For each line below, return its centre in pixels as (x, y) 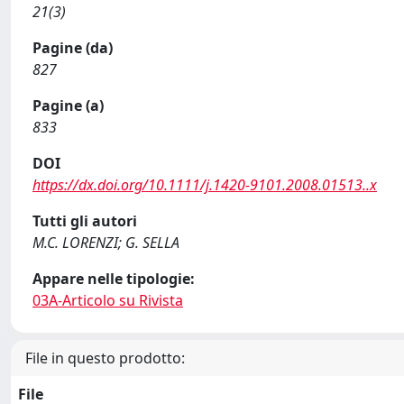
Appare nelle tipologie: (114, 279)
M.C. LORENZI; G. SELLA (106, 243)
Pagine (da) (73, 48)
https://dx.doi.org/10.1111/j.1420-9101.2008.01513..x (205, 185)
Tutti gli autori (85, 221)
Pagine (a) (68, 106)
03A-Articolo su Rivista (108, 300)
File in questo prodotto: (105, 358)
